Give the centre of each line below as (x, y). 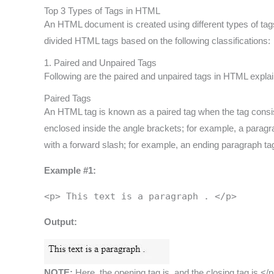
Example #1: (70, 171)
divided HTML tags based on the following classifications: (157, 41)
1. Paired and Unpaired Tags (100, 63)
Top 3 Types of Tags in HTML (102, 11)
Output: (61, 222)
